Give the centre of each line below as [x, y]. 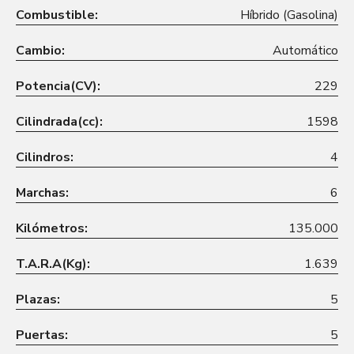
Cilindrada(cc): [59, 121]
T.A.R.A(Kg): [53, 264]
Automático [305, 50]
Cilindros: [45, 157]
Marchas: [42, 192]
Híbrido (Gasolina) [289, 15]
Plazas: [38, 299]
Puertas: [42, 335]
